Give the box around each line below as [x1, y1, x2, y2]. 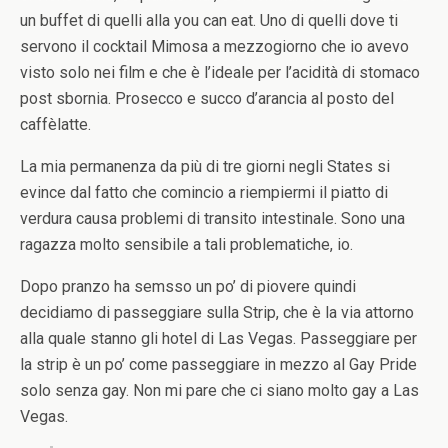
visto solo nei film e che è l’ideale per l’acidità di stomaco [20, 63, 420, 82]
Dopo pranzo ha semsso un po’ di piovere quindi [20, 277, 356, 296]
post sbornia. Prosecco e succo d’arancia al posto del [20, 89, 394, 108]
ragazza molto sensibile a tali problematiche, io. [20, 235, 353, 254]
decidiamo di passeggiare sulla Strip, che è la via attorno [20, 303, 414, 322]
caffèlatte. [20, 115, 91, 134]
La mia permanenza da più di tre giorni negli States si [20, 157, 390, 176]
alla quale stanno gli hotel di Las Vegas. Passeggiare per [20, 329, 417, 348]
